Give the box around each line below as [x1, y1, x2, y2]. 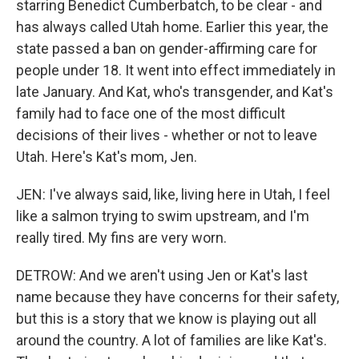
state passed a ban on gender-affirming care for [16, 40, 317, 57]
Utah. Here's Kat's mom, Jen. [16, 148, 197, 165]
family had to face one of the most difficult [16, 105, 285, 122]
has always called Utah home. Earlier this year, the [16, 18, 329, 35]
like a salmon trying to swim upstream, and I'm [16, 208, 309, 224]
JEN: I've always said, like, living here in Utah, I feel [16, 186, 330, 203]
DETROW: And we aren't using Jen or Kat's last [16, 267, 308, 284]
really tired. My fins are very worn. [16, 229, 227, 246]
